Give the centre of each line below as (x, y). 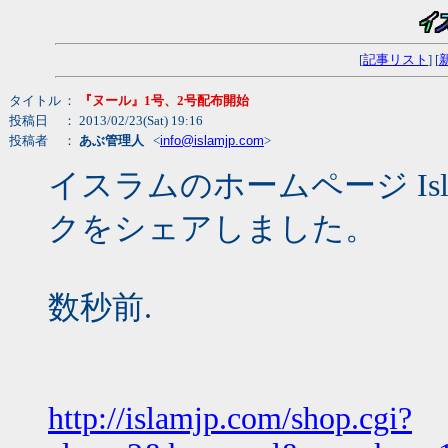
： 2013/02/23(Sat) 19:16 (133, 120)
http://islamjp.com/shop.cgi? (230, 418)
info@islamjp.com (212, 140)
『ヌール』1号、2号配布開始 (164, 100)
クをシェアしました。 (212, 228)
